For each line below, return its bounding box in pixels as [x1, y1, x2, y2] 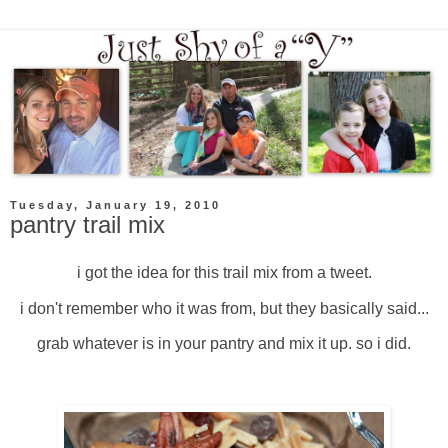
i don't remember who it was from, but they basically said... [19, 299, 429, 317]
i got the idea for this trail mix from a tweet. [76, 263, 372, 281]
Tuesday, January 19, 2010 [10, 199, 221, 212]
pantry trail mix [10, 211, 165, 239]
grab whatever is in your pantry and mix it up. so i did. [37, 335, 411, 353]
